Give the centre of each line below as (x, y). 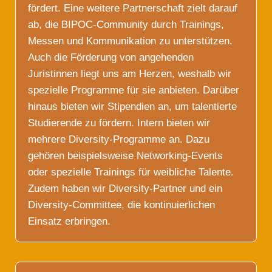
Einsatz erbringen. (69, 221)
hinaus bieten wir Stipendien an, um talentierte (132, 106)
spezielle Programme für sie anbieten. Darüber (134, 90)
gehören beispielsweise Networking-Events (125, 155)
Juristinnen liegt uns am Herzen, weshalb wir (130, 73)
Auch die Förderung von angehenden (111, 57)
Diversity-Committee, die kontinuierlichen (121, 205)
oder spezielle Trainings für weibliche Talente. (131, 172)
